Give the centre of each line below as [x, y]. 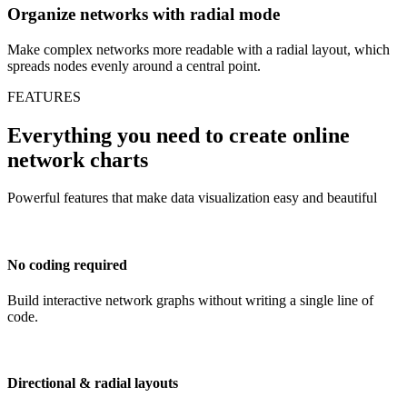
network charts [78, 159]
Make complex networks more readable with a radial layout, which [199, 49]
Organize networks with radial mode [144, 14]
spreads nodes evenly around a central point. [134, 65]
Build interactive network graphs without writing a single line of [190, 300]
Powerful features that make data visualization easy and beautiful [192, 198]
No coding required [67, 264]
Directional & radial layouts [93, 383]
